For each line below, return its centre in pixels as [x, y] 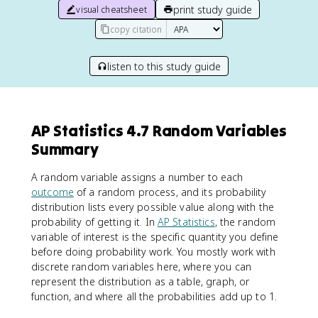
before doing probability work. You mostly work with [153, 252]
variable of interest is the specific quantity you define [155, 237]
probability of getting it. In [94, 222]
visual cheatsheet [112, 9]
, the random [245, 222]
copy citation [136, 29]
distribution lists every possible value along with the [153, 207]
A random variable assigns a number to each [137, 177]
